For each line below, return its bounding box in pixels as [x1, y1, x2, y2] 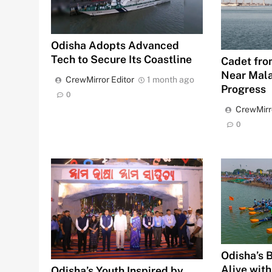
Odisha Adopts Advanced [51, 38, 179, 52]
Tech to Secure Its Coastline [51, 52, 192, 66]
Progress [221, 82, 267, 95]
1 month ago [147, 74, 194, 84]
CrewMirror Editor [66, 74, 134, 84]
